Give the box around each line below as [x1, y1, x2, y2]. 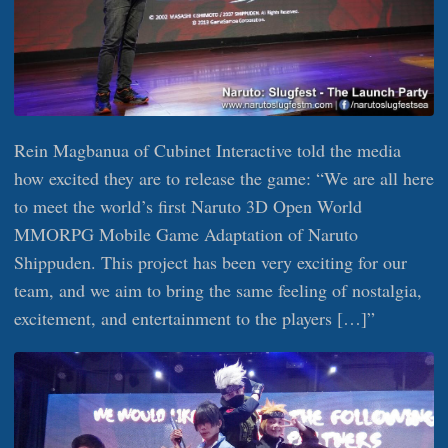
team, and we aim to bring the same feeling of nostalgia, [14, 277, 422, 302]
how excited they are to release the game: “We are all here [14, 165, 434, 190]
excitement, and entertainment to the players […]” [14, 305, 375, 330]
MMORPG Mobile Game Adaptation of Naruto [14, 221, 358, 246]
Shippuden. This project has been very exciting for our [14, 249, 407, 274]
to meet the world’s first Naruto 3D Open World [14, 193, 362, 218]
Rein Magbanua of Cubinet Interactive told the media [14, 137, 401, 162]
